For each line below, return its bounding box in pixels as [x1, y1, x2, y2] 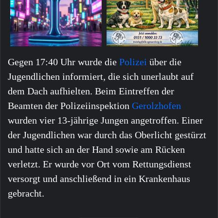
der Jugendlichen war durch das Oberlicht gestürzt [8, 129, 206, 141]
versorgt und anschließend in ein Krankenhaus [8, 173, 190, 184]
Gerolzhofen [132, 100, 181, 111]
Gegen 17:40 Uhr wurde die [8, 56, 119, 68]
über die [149, 56, 182, 68]
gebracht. [8, 188, 44, 199]
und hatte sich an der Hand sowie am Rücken [8, 144, 185, 155]
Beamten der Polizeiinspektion [8, 100, 132, 111]
